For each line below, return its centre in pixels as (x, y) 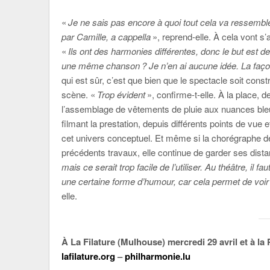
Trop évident (121, 95)
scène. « (79, 95)
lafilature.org (88, 256)
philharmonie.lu (158, 256)
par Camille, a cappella (106, 37)
